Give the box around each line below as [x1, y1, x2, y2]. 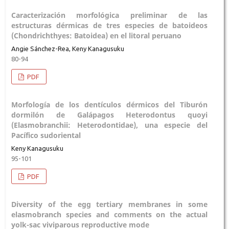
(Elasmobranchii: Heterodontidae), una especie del [11, 120, 208, 130]
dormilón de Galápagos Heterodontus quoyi [11, 109, 208, 120]
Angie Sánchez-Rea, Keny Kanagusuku [11, 44, 124, 52]
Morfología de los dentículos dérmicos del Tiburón [11, 99, 208, 109]
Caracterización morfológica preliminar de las [11, 10, 208, 20]
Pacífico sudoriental [11, 130, 81, 140]
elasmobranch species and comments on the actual [11, 209, 208, 219]
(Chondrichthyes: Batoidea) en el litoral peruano [11, 30, 181, 40]
